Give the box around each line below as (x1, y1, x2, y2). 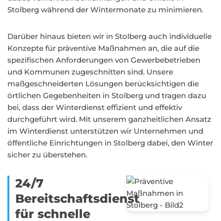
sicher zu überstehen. (7, 150, 87, 159)
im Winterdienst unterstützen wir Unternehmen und (7, 126, 203, 136)
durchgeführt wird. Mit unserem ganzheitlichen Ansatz (7, 114, 211, 124)
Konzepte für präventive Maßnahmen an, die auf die (7, 43, 199, 53)
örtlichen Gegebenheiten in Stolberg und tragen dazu (7, 91, 206, 100)
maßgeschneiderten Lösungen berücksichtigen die (7, 79, 199, 88)
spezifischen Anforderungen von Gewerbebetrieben (7, 55, 200, 65)
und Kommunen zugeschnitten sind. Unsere (7, 67, 173, 76)
